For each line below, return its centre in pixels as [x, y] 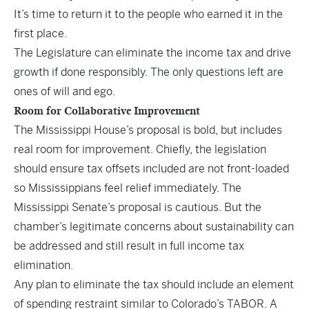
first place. [40, 33]
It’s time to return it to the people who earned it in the [148, 14]
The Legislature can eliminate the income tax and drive [152, 53]
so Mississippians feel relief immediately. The [128, 188]
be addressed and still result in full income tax [129, 246]
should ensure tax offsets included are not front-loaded [151, 169]
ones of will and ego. [64, 91]
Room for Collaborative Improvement [107, 111]
